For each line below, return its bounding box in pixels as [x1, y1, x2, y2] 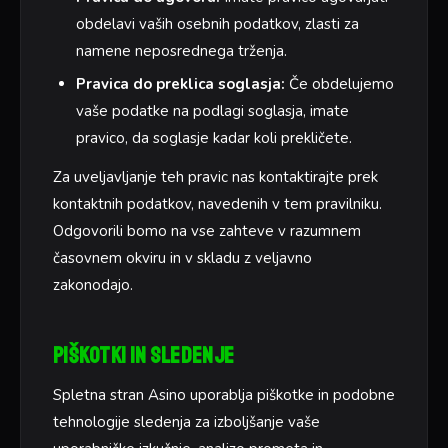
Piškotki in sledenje [53, 341, 235, 370]
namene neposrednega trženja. [75, 40, 287, 61]
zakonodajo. [53, 274, 133, 295]
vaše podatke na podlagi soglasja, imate [75, 100, 349, 121]
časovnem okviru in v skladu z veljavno [53, 247, 312, 268]
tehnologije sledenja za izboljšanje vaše [53, 412, 320, 432]
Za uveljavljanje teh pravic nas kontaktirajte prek [53, 166, 378, 187]
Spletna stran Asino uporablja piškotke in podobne [53, 385, 395, 405]
